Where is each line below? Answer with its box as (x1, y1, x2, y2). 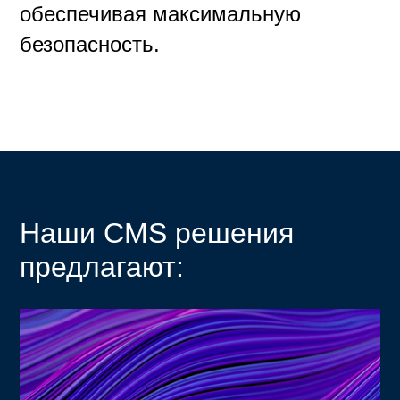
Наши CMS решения (20, 216, 295, 249)
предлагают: (20, 250, 185, 283)
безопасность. (20, 31, 161, 56)
